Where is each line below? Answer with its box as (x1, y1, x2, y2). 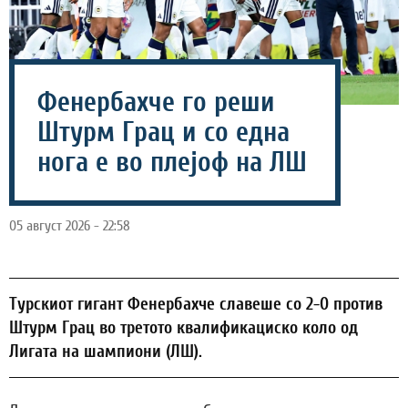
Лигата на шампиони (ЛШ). (9, 341, 202, 362)
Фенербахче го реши (37, 86, 275, 118)
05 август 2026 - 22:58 (9, 217, 130, 234)
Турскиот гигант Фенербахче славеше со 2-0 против (9, 293, 382, 314)
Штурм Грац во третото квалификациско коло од (9, 317, 358, 338)
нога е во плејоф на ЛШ (37, 146, 307, 178)
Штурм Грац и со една (37, 116, 290, 148)
